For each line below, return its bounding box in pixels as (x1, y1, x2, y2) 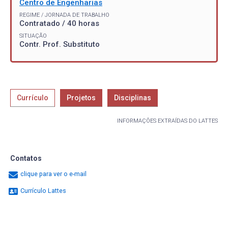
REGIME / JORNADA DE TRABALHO (19, 11, 109, 18)
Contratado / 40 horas (19, 18, 99, 28)
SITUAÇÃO (19, 32, 47, 39)
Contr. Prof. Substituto (19, 39, 100, 49)
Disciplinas (114, 93, 151, 102)
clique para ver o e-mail (20, 170, 87, 178)
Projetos (67, 93, 96, 102)
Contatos (10, 154, 42, 162)
